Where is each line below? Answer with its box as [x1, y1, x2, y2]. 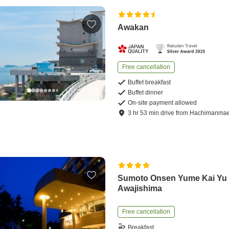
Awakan [118, 23, 149, 32]
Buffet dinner [128, 89, 164, 97]
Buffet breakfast [128, 79, 171, 86]
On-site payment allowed [128, 99, 197, 107]
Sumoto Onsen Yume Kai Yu [118, 174, 227, 183]
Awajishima [118, 184, 163, 193]
